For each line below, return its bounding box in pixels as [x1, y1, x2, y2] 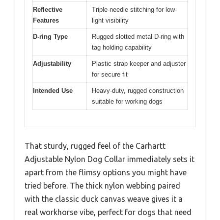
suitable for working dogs [92, 97, 163, 105]
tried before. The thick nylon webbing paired [25, 181, 180, 191]
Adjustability [33, 59, 71, 67]
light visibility [92, 16, 129, 24]
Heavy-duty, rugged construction [92, 86, 184, 94]
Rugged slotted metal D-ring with [92, 32, 184, 40]
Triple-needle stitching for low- [92, 5, 177, 13]
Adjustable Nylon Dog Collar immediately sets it [25, 155, 194, 164]
